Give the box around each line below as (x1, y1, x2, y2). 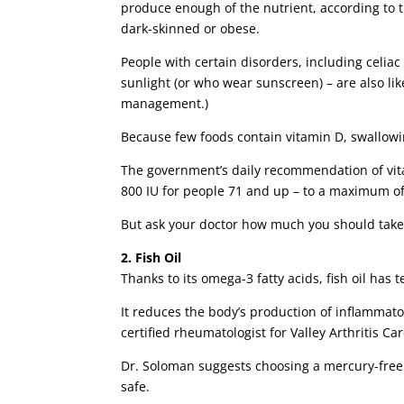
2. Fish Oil (121, 249, 182, 267)
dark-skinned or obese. (121, 20, 261, 38)
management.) (121, 95, 209, 113)
